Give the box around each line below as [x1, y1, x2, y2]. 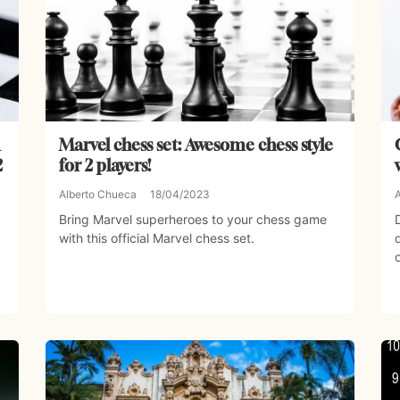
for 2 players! [58, 155, 151, 176]
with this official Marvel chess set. [58, 230, 254, 246]
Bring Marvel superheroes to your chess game [58, 212, 327, 228]
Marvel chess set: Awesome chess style [58, 135, 333, 155]
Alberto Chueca [58, 187, 137, 202]
